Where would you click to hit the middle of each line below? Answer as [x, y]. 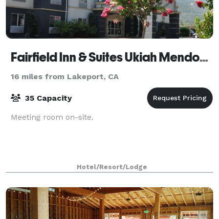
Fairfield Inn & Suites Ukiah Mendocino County [204, 57]
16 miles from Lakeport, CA [65, 76]
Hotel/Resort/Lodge [112, 167]
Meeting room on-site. [52, 117]
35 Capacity [47, 98]
